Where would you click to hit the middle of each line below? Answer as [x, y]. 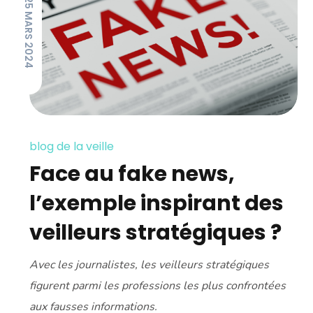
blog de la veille [72, 146]
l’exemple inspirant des [157, 203]
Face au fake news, [132, 174]
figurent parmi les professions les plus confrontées [158, 285]
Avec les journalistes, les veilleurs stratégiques [150, 264]
